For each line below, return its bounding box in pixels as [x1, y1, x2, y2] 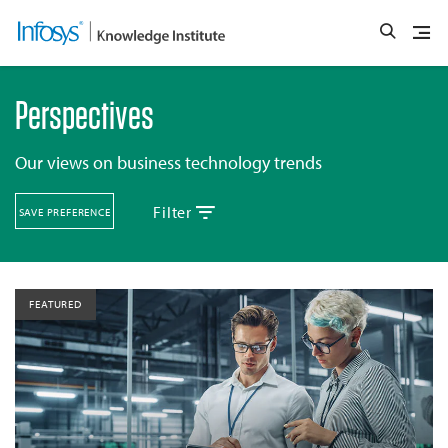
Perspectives [15, 90, 154, 139]
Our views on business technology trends [15, 150, 322, 174]
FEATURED [29, 296, 82, 311]
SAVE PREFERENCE [18, 204, 111, 219]
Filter [153, 201, 196, 222]
